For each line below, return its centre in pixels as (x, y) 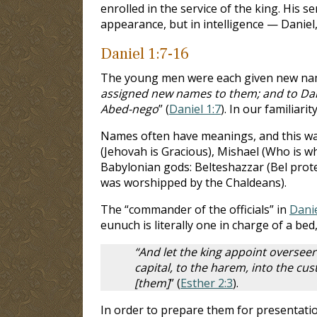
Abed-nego (129, 109)
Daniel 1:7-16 (145, 53)
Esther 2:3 (207, 283)
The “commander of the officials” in (195, 209)
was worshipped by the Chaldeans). (194, 182)
